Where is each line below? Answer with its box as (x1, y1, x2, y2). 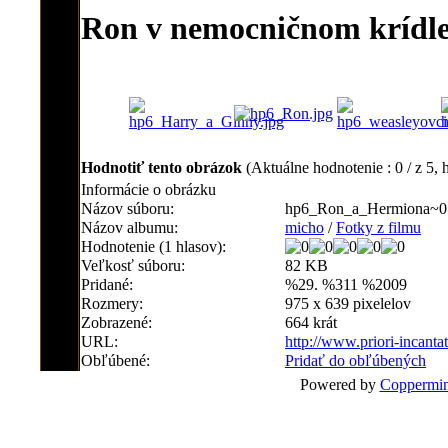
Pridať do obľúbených (285, 352, 426, 369)
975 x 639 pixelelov (285, 295, 411, 312)
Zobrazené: (81, 314, 152, 331)
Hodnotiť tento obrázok (81, 159, 246, 176)
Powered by (299, 376, 380, 393)
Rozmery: (81, 295, 143, 312)
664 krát (285, 314, 337, 331)
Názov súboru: (81, 200, 174, 217)
